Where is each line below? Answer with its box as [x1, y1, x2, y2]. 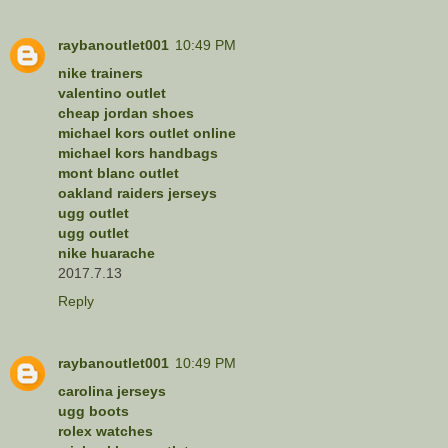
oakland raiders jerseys [58, 184, 217, 201]
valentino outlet [58, 84, 166, 101]
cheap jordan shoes [58, 104, 194, 121]
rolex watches [58, 422, 153, 439]
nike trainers [58, 64, 143, 81]
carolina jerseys [58, 382, 166, 399]
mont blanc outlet [58, 164, 179, 181]
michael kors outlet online [58, 124, 236, 141]
